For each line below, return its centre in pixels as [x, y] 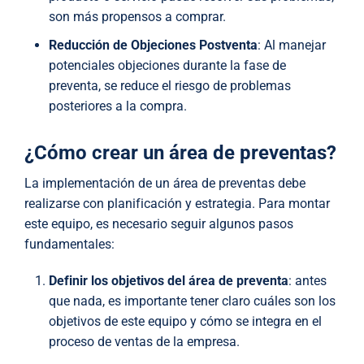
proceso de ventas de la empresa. [144, 342]
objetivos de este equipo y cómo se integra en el [185, 322]
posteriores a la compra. [118, 106]
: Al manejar [292, 45]
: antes [308, 281]
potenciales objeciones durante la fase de [167, 66]
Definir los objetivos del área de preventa [169, 281]
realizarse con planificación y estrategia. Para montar [177, 204]
